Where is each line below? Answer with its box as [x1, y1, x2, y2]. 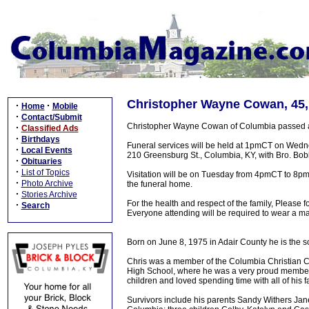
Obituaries [21, 157, 62, 166]
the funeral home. [127, 179, 192, 189]
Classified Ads [21, 123, 79, 133]
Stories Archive [21, 190, 77, 199]
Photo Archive [21, 179, 73, 188]
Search [21, 201, 50, 210]
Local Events [21, 146, 72, 155]
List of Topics [21, 168, 70, 177]
